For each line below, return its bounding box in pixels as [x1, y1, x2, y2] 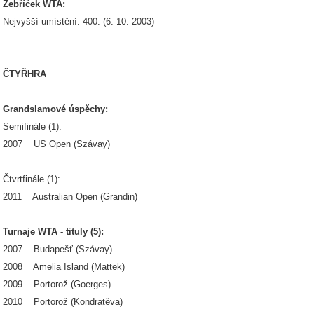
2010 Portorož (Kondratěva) [3, 296, 123, 307]
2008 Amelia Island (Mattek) [3, 261, 125, 272]
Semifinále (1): [3, 121, 62, 132]
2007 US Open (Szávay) [3, 139, 110, 149]
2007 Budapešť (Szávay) [3, 244, 112, 254]
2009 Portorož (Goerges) [3, 279, 111, 289]
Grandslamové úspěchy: [3, 104, 108, 114]
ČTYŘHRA [3, 69, 46, 79]
